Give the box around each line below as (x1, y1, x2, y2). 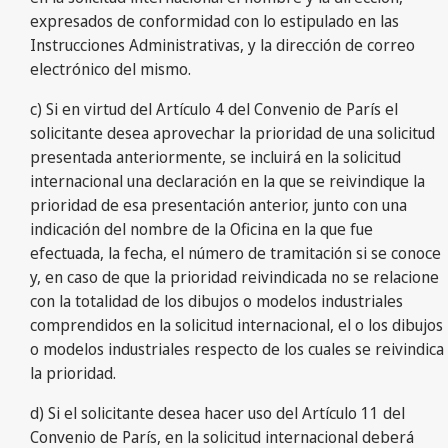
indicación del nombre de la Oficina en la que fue (30, 217, 373, 240)
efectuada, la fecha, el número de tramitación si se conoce (30, 241, 441, 264)
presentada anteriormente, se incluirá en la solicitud (30, 145, 401, 168)
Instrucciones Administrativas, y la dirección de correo (30, 33, 415, 56)
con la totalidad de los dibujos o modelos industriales (30, 289, 403, 312)
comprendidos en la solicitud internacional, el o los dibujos (30, 313, 443, 336)
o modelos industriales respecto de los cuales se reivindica (30, 337, 444, 360)
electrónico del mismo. (30, 57, 191, 80)
